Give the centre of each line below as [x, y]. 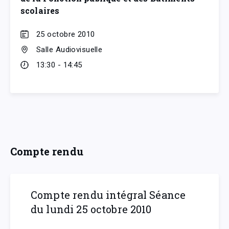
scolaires [40, 10]
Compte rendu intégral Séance [108, 194]
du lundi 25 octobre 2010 [91, 209]
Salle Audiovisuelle [70, 49]
